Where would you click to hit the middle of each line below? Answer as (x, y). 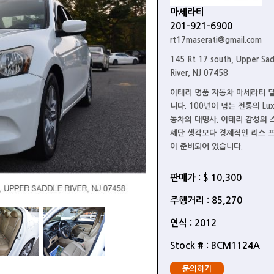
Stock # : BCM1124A (215, 246)
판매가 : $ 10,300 (206, 178)
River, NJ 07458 (199, 73)
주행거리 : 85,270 (206, 200)
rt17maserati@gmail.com (216, 40)
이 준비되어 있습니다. (206, 146)
